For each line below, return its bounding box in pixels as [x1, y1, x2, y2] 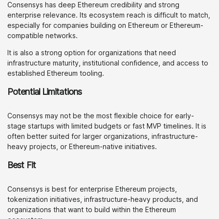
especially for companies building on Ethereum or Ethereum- [7, 21, 203, 29]
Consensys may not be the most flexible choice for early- [7, 111, 194, 120]
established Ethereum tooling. [7, 69, 104, 77]
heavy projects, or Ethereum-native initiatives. [7, 142, 157, 151]
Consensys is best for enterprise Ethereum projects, [7, 185, 177, 193]
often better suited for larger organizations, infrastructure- [7, 132, 198, 140]
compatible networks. [7, 31, 78, 40]
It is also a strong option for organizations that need [7, 48, 176, 57]
